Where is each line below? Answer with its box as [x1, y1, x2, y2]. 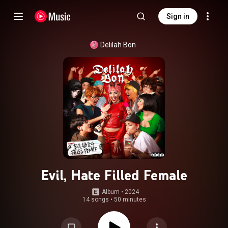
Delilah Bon [100, 41, 136, 49]
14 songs [82, 196, 109, 203]
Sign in [166, 12, 189, 20]
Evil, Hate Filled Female [41, 166, 187, 184]
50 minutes [113, 196, 146, 203]
